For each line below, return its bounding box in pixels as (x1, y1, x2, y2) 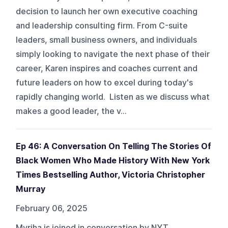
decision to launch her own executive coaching (16, 6, 198, 16)
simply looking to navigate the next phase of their (16, 49, 210, 59)
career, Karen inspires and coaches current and (16, 63, 198, 73)
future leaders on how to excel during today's (16, 77, 193, 88)
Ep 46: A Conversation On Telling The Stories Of (16, 141, 212, 151)
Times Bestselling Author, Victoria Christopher (16, 169, 206, 180)
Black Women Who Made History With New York (16, 155, 210, 165)
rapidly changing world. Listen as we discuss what (16, 92, 210, 102)
